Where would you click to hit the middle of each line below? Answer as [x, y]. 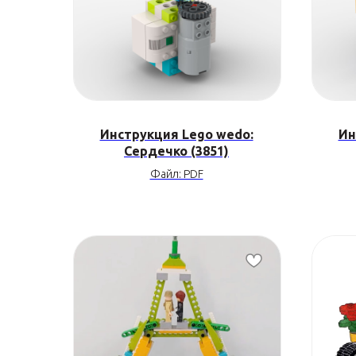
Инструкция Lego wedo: [176, 134]
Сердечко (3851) [176, 151]
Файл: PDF [176, 174]
